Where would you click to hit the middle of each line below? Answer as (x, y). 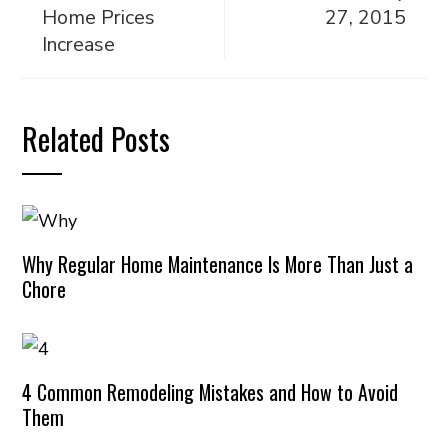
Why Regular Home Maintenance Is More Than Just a (218, 263)
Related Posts (96, 138)
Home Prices (99, 17)
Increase (79, 44)
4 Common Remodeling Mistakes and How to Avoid (210, 392)
